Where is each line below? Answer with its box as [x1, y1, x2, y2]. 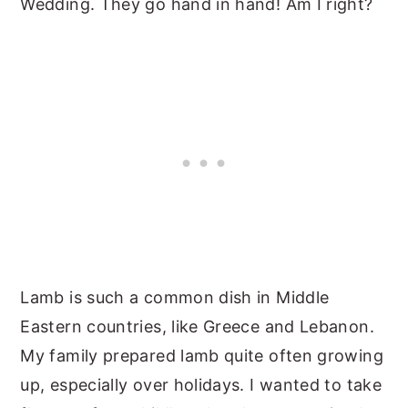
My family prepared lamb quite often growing [20, 345, 383, 365]
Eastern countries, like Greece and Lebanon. [20, 316, 374, 336]
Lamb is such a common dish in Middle [20, 287, 330, 307]
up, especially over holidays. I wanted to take [20, 374, 382, 394]
